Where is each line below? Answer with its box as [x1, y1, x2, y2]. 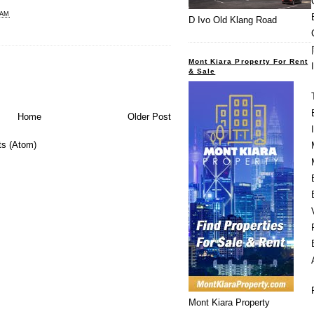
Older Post [128, 111, 171, 122]
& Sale [189, 67, 216, 75]
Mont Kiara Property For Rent [189, 57, 308, 65]
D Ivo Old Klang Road [189, 15, 277, 26]
